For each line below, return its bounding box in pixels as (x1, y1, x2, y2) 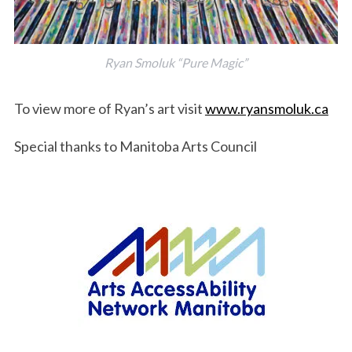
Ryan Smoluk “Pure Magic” (104, 54, 247, 70)
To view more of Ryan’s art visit (13, 99, 205, 117)
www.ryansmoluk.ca (204, 99, 328, 117)
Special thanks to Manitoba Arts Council (13, 137, 257, 155)
